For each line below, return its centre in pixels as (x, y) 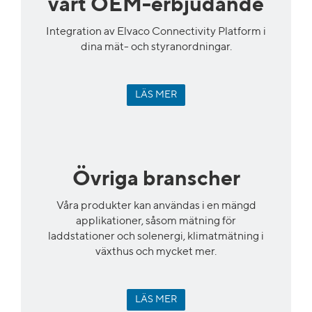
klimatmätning (223, 236)
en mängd (231, 206)
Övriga (105, 179)
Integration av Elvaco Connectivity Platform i (156, 32)
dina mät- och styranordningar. (156, 47)
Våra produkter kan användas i (131, 206)
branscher (191, 179)
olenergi (163, 236)
